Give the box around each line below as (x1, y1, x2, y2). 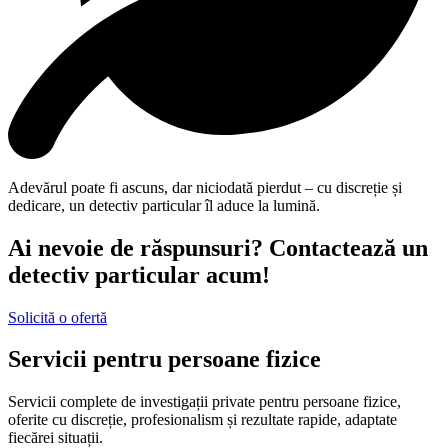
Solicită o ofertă (8, 308, 107, 326)
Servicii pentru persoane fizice (8, 346, 321, 373)
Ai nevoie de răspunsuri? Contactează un (8, 234, 428, 261)
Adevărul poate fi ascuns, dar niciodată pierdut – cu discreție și (8, 178, 402, 196)
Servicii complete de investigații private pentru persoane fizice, (8, 393, 401, 411)
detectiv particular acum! (8, 261, 270, 288)
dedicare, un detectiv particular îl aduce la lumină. (8, 196, 320, 214)
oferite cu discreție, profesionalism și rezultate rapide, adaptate (8, 411, 397, 429)
